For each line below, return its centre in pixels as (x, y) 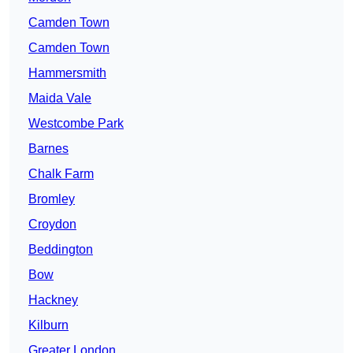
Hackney (53, 300)
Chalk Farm (61, 174)
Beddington (61, 250)
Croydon (52, 225)
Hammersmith (67, 73)
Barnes (48, 149)
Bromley (52, 199)
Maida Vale (60, 98)
